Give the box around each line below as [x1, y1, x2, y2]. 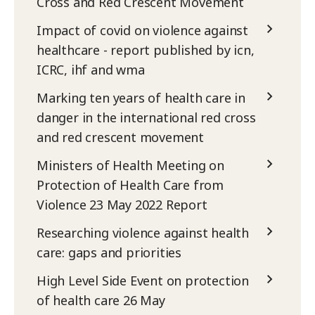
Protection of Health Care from [37, 176, 224, 194]
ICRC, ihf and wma [37, 61, 145, 79]
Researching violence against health [37, 224, 249, 242]
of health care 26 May [37, 292, 165, 309]
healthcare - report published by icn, [37, 41, 255, 59]
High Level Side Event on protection [37, 272, 249, 290]
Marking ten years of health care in [37, 89, 245, 107]
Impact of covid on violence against [37, 22, 248, 39]
